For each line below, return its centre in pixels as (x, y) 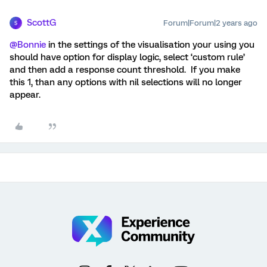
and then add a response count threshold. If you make (125, 70)
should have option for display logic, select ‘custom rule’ (127, 57)
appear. (27, 95)
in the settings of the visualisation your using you (150, 45)
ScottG (41, 23)
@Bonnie (28, 45)
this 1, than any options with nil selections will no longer (126, 82)
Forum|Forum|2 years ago (210, 23)
